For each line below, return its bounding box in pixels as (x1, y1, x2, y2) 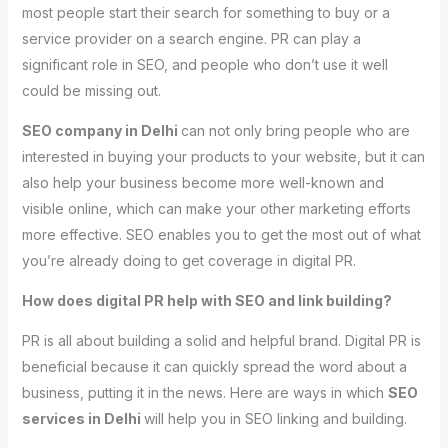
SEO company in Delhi (21, 121, 181, 139)
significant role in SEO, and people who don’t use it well (21, 55, 388, 73)
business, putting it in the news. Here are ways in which (21, 383, 388, 401)
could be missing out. (21, 81, 161, 99)
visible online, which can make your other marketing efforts (21, 199, 411, 217)
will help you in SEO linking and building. (143, 409, 407, 427)
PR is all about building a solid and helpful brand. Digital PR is (21, 331, 421, 349)
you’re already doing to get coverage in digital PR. (21, 251, 356, 269)
